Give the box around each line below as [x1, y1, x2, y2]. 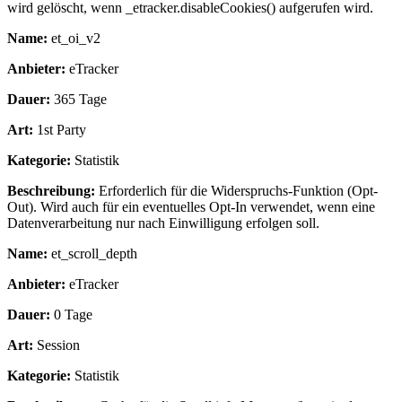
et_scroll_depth [48, 246, 137, 262]
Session [33, 337, 80, 354]
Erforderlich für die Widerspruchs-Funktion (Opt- [95, 183, 378, 199]
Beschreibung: [7, 183, 95, 199]
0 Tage [50, 307, 92, 323]
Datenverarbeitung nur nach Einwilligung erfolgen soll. [7, 215, 319, 232]
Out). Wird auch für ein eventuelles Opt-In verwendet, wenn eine [7, 199, 375, 215]
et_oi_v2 [48, 31, 100, 47]
